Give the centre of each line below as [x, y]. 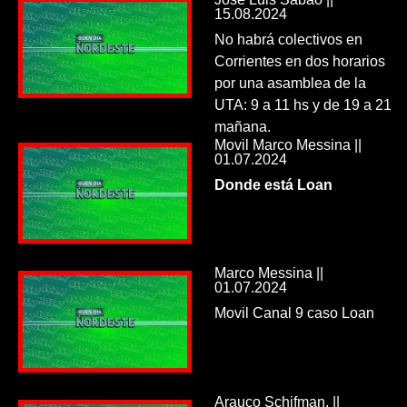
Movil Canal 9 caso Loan [294, 313]
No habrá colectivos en [288, 39]
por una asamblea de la [290, 83]
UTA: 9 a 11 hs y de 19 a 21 [303, 104]
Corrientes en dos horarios [299, 61]
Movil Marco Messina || [288, 144]
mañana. [242, 126]
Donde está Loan [273, 184]
